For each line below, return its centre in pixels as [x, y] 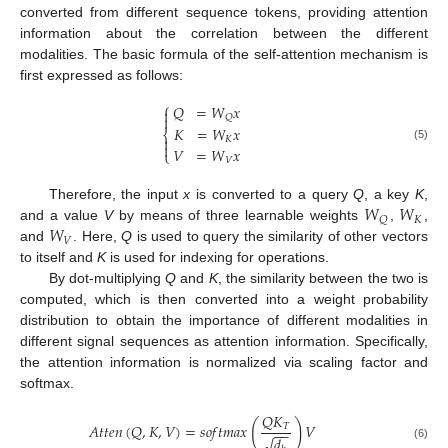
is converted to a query [272, 194]
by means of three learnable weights [238, 215]
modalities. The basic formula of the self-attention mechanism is [224, 53]
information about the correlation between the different [224, 32]
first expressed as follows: [101, 74]
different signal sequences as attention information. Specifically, [224, 341]
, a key [390, 194]
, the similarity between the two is [323, 278]
